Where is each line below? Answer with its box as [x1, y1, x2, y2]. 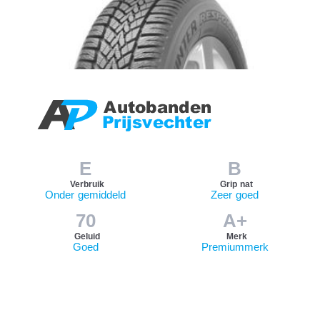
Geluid [74, 231, 100, 242]
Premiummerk [201, 241, 269, 254]
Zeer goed [211, 188, 259, 201]
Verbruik [70, 179, 104, 189]
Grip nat [220, 179, 253, 189]
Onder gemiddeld [45, 188, 126, 201]
